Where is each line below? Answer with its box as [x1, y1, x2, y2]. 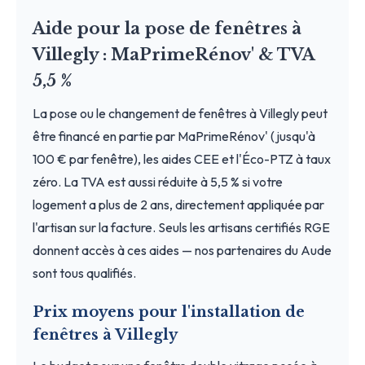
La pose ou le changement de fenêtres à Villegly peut [33, 104, 328, 121]
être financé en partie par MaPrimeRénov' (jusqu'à [33, 127, 315, 144]
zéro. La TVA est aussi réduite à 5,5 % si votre [33, 173, 283, 190]
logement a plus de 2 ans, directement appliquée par [33, 196, 324, 213]
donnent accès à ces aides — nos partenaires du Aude [33, 241, 332, 258]
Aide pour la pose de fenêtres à [33, 18, 301, 38]
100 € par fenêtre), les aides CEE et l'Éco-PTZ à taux [33, 150, 331, 167]
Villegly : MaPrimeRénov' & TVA [33, 44, 314, 64]
